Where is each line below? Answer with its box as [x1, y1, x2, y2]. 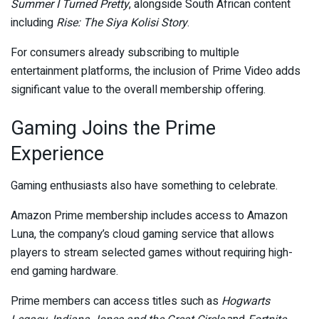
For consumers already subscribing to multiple [11, 44, 239, 62]
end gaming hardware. [11, 262, 118, 280]
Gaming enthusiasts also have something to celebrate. [11, 177, 278, 194]
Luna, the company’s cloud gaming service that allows [11, 225, 274, 243]
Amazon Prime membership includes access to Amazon [11, 206, 288, 224]
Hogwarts [221, 292, 270, 310]
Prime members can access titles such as [11, 292, 221, 310]
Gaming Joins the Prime [11, 114, 216, 143]
